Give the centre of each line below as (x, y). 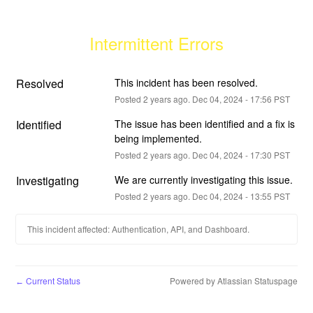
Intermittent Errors (156, 43)
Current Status (52, 280)
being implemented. (158, 138)
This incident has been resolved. (186, 82)
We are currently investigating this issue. (203, 179)
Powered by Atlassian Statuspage (233, 280)
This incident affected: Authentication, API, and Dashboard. (139, 228)
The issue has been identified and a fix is (204, 123)
